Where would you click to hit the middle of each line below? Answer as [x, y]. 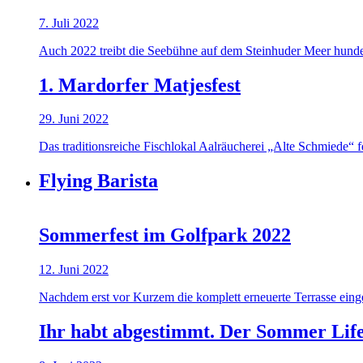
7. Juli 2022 [69, 23]
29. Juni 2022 [74, 119]
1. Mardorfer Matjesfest [140, 85]
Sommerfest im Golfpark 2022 [165, 235]
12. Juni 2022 [74, 270]
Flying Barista [98, 181]
